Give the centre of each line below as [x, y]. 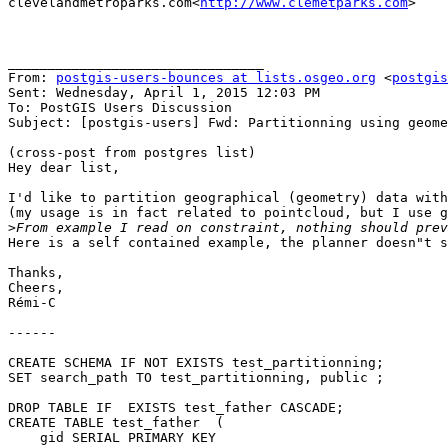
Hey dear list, [64, 168]
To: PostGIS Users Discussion [120, 108]
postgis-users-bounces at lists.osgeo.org [216, 78]
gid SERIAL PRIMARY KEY [24, 438]
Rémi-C [32, 303]
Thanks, [36, 273]
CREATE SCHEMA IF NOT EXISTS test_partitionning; [196, 363]
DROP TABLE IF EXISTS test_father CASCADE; [176, 408]
